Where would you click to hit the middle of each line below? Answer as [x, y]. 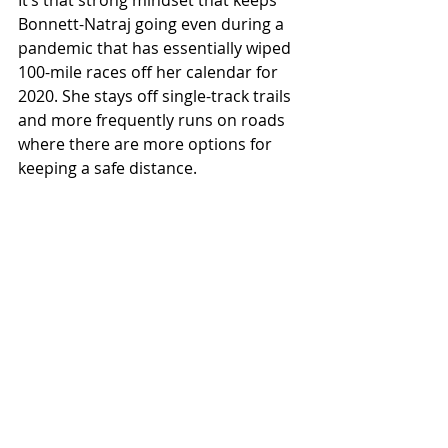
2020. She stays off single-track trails [156, 95]
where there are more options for [147, 143]
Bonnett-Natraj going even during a [153, 23]
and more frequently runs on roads [153, 119]
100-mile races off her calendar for [150, 71]
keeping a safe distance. [107, 167]
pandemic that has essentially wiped [156, 47]
